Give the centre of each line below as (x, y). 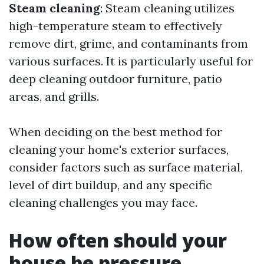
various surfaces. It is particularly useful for (131, 61)
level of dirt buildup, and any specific (110, 185)
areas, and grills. (54, 96)
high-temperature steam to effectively (115, 26)
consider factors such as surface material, (126, 167)
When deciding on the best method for (115, 132)
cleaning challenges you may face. (103, 202)
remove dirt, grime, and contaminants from (128, 43)
